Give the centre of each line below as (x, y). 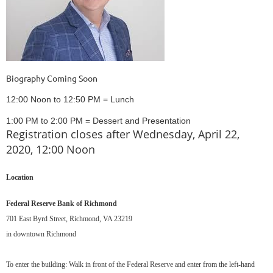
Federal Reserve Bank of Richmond (62, 204)
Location (20, 177)
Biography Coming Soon (52, 78)
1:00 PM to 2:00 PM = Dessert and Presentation (98, 121)
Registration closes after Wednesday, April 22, (123, 134)
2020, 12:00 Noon (51, 149)
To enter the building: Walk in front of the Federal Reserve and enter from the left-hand (130, 264)
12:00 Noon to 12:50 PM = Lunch (70, 99)
